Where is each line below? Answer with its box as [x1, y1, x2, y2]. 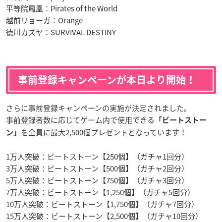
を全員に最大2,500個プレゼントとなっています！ [21, 127, 187, 138]
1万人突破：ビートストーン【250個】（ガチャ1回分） [6, 151, 189, 163]
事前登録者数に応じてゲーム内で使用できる [6, 114, 155, 126]
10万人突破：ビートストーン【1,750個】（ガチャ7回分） [6, 199, 199, 210]
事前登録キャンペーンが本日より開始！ [18, 75, 196, 85]
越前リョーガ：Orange [6, 15, 83, 26]
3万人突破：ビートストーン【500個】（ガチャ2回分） [6, 163, 189, 174]
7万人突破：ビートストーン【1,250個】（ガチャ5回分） [6, 187, 195, 198]
